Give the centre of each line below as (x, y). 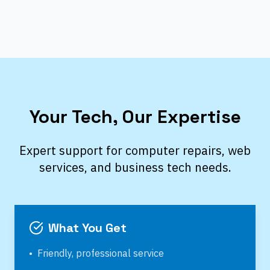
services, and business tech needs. (135, 167)
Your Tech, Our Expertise (135, 117)
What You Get (87, 228)
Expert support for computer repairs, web (135, 150)
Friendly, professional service (101, 253)
